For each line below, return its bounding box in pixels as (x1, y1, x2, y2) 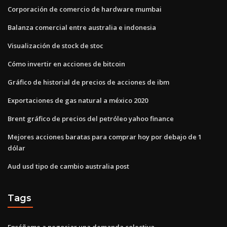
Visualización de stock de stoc (8, 41, 103, 50)
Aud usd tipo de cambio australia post (8, 161, 129, 171)
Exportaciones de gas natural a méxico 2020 (8, 95, 148, 105)
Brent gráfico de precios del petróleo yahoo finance (8, 113, 174, 123)
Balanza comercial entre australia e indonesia (8, 22, 156, 32)
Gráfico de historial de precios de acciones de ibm (8, 77, 169, 87)
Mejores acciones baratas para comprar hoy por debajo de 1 (8, 132, 202, 141)
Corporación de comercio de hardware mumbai (8, 4, 162, 14)
